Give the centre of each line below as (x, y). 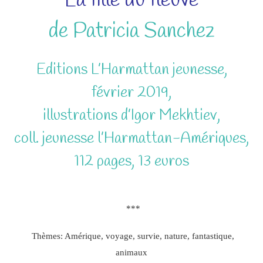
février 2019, (131, 92)
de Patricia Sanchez (131, 31)
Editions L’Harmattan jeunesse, (131, 70)
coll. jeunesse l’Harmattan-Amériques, (131, 138)
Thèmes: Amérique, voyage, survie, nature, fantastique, (133, 235)
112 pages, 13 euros (131, 161)
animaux (131, 252)
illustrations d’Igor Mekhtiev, (131, 115)
